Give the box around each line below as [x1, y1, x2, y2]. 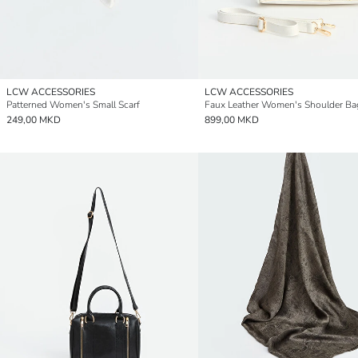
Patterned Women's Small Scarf [6, 98, 140, 112]
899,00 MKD [205, 113, 259, 127]
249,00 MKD [6, 113, 61, 127]
